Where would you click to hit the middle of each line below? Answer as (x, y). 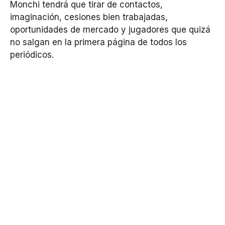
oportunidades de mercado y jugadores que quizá (110, 30)
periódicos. (32, 55)
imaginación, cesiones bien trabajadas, (89, 17)
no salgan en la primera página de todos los (98, 42)
